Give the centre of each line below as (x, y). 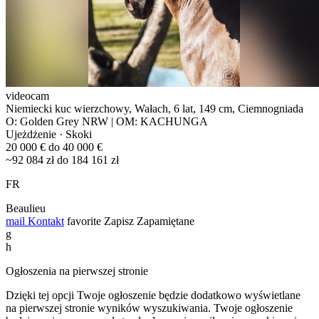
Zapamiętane (166, 221)
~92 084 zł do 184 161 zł (62, 159)
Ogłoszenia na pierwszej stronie (77, 271)
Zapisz (119, 221)
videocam (27, 95)
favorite (84, 221)
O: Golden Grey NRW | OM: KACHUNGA (107, 121)
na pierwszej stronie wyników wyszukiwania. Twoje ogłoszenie (149, 308)
